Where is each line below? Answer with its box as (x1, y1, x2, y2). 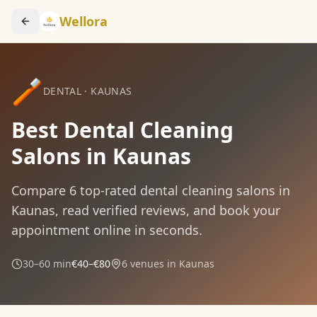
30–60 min (23, 257, 71, 270)
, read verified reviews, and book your (55, 202, 280, 219)
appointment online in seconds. (11, 221, 202, 238)
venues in (127, 257, 176, 270)
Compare (11, 182, 69, 199)
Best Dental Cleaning (11, 115, 234, 144)
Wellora (59, 13, 108, 30)
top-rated (76, 182, 137, 199)
